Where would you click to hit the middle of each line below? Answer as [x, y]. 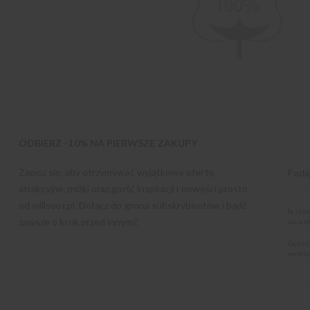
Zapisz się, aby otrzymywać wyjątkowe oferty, [117, 172]
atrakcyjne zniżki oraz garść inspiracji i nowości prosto [133, 189]
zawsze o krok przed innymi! [79, 222]
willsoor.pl [53, 206]
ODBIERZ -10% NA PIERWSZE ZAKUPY [108, 143]
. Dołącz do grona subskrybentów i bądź [161, 206]
